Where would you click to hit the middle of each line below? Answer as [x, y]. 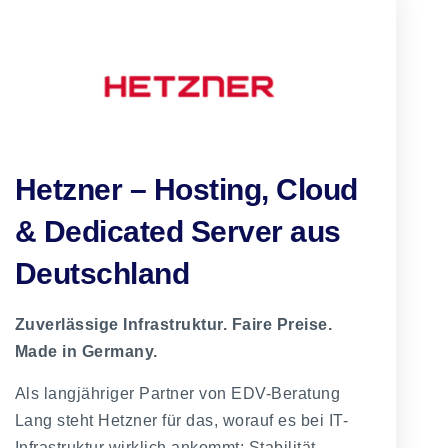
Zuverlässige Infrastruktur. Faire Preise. [173, 325]
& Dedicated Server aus [177, 232]
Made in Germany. [86, 352]
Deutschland [102, 274]
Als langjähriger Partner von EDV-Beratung [177, 393]
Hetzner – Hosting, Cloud [186, 190]
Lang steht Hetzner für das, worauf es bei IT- [181, 420]
